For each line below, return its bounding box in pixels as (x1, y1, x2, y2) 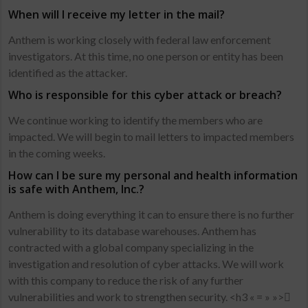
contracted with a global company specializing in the (8, 241, 254, 254)
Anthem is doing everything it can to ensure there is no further (8, 208, 295, 221)
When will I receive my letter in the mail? (8, 7, 225, 22)
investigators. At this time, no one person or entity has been (8, 49, 284, 63)
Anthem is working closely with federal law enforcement (8, 33, 272, 46)
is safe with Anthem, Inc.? (8, 181, 145, 197)
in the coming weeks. (8, 146, 106, 159)
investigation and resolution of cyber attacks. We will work (8, 257, 285, 270)
